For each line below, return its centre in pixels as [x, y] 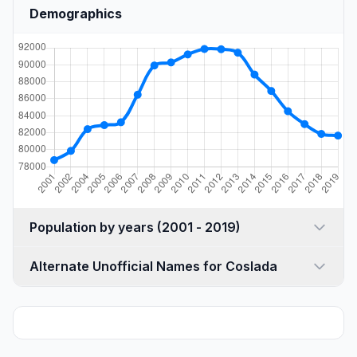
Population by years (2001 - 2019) [199, 227]
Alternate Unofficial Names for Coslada [153, 266]
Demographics [76, 14]
